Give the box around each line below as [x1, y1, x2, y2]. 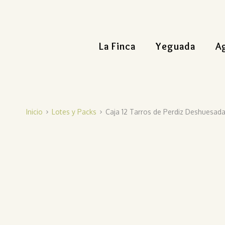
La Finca [99, 40, 136, 52]
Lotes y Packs [52, 107, 96, 116]
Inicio [26, 107, 43, 116]
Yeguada [156, 40, 195, 52]
